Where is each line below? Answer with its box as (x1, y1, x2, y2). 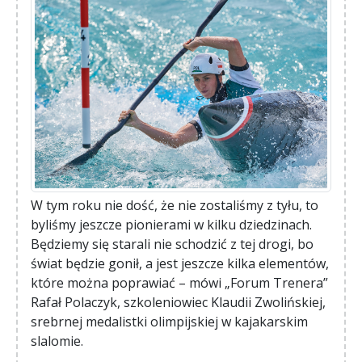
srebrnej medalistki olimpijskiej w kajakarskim (31, 313, 308, 331)
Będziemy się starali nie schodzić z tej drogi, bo (31, 235, 314, 254)
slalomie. (31, 332, 83, 351)
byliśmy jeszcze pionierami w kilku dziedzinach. (31, 216, 312, 234)
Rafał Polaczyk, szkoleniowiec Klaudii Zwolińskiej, (31, 293, 326, 312)
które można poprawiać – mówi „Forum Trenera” (31, 274, 328, 293)
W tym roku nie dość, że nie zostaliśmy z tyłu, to (31, 196, 318, 215)
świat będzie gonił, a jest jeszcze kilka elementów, (31, 255, 329, 273)
